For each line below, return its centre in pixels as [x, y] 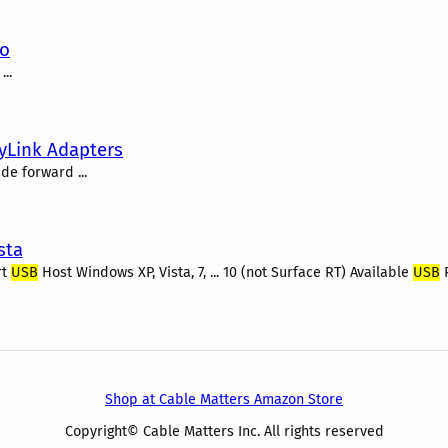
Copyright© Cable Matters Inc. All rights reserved [224, 431]
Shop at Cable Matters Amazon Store [224, 400]
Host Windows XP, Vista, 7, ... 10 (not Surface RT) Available [225, 272]
